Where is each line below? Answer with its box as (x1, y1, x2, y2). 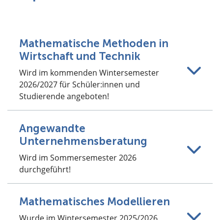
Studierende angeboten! (19, 91, 109, 102)
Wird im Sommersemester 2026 (19, 152, 137, 164)
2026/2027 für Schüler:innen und (19, 79, 140, 90)
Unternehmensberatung (19, 135, 147, 148)
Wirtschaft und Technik (19, 50, 140, 63)
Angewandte (19, 122, 85, 136)
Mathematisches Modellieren (19, 195, 170, 209)
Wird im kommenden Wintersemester (19, 67, 159, 79)
